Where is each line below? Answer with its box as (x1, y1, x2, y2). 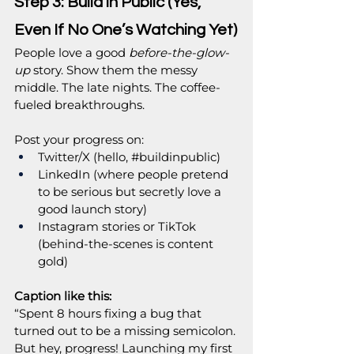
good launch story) (38, 201, 147, 217)
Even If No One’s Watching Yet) (14, 22, 237, 39)
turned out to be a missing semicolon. (14, 323, 239, 339)
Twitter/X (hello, (38, 149, 131, 165)
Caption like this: (14, 288, 111, 304)
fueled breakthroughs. (14, 97, 145, 113)
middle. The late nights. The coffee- (14, 80, 220, 96)
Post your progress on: (14, 132, 144, 148)
